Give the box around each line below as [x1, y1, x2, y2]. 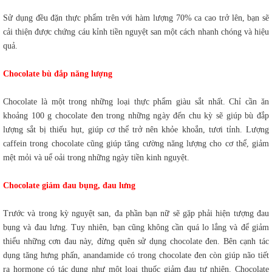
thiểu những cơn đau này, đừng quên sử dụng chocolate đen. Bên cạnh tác [3, 237, 269, 246]
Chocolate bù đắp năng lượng [3, 69, 112, 79]
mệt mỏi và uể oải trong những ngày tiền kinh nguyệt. [3, 153, 189, 163]
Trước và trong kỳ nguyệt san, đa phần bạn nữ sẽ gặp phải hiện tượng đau [3, 209, 269, 219]
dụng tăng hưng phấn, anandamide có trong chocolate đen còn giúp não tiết [3, 251, 269, 260]
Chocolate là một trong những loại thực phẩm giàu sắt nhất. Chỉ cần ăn [3, 97, 269, 107]
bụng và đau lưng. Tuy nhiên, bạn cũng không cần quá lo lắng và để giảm [3, 223, 269, 233]
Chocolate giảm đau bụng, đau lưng [3, 181, 135, 191]
